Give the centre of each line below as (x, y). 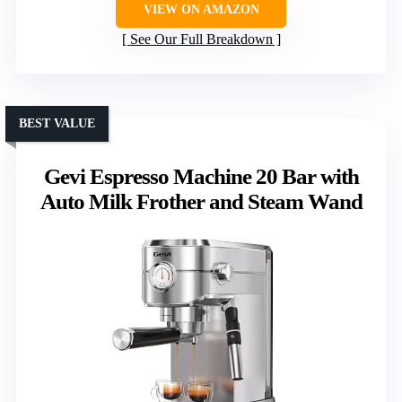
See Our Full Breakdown (201, 39)
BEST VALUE (57, 123)
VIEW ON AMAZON (201, 9)
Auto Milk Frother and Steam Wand (201, 201)
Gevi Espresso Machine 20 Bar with (201, 176)
